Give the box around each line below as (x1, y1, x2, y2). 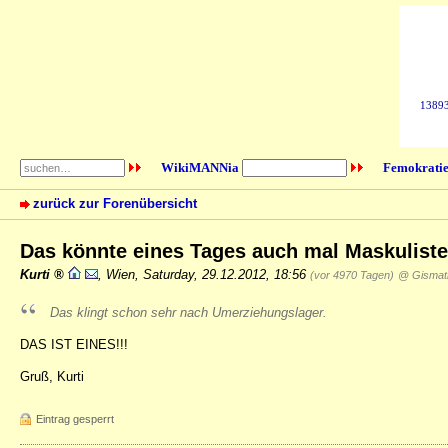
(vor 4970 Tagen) (310, 268, 394, 281)
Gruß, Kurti (20, 369, 84, 385)
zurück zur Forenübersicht (33, 196, 197, 212)
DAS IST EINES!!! (20, 336, 128, 352)
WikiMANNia (160, 160, 239, 175)
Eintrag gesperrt (36, 413, 114, 426)
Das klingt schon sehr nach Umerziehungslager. (50, 304, 327, 320)
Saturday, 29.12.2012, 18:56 (143, 266, 310, 282)
